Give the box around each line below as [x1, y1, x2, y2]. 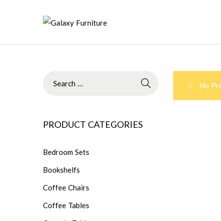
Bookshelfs [43, 165, 80, 174]
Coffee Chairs [43, 183, 89, 192]
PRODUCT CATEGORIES [43, 118, 143, 130]
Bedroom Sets [43, 147, 89, 156]
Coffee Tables [43, 200, 89, 210]
